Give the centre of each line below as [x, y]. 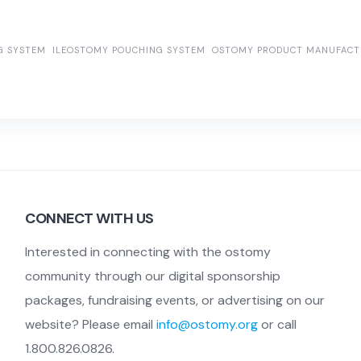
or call [278, 325]
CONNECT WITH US [89, 219]
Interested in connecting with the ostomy [148, 252]
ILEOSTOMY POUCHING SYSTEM [129, 50]
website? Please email [91, 325]
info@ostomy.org [207, 325]
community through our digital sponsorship [153, 276]
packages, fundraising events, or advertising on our [175, 301]
